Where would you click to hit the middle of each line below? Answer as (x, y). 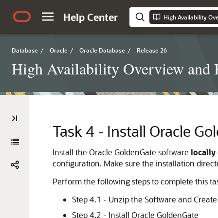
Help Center (91, 17)
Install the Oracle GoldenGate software (122, 152)
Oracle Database (102, 50)
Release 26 (152, 50)
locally (203, 152)
